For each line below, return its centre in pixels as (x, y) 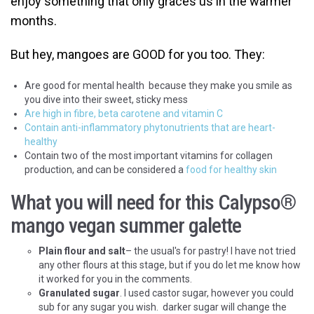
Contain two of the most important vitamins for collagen (149, 155)
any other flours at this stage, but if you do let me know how (170, 265)
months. (34, 20)
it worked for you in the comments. (115, 279)
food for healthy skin (231, 169)
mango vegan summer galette (126, 225)
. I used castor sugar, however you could (207, 293)
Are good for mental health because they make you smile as (158, 85)
